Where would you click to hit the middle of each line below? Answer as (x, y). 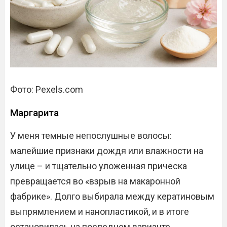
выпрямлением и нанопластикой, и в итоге (100, 212)
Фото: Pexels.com (47, 89)
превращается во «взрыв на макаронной (95, 181)
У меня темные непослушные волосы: (91, 136)
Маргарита (34, 113)
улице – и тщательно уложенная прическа (99, 166)
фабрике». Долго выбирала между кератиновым (112, 196)
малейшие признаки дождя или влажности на (107, 151)
